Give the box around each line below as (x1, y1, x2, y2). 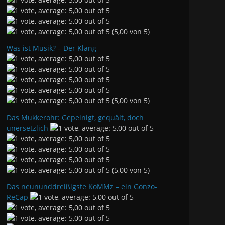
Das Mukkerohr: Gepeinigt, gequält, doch (7, 113, 144, 122)
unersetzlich (7, 123, 48, 133)
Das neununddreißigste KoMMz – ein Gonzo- (7, 182, 157, 191)
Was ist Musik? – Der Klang (7, 43, 96, 53)
